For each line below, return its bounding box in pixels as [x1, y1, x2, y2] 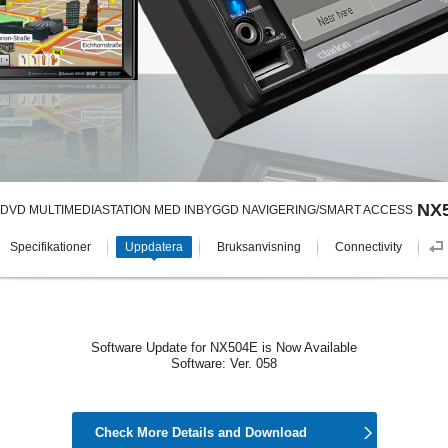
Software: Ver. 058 [171, 356, 277, 372]
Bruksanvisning [217, 240, 301, 255]
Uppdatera [125, 240, 183, 255]
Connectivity [335, 240, 402, 255]
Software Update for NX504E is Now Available [91, 340, 357, 356]
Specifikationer [10, 240, 91, 255]
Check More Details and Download [94, 425, 307, 441]
